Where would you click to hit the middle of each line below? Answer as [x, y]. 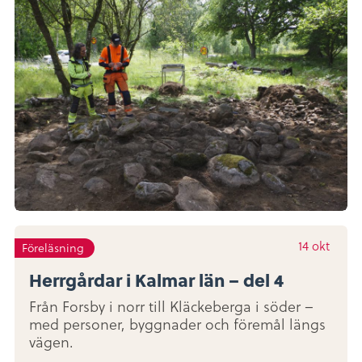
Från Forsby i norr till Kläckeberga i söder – [171, 307]
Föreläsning [53, 248]
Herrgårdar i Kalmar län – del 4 [156, 279]
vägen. [51, 343]
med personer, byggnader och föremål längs [177, 325]
